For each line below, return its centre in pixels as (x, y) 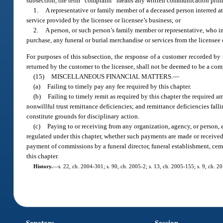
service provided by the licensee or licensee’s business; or (104, 20)
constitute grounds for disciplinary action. (83, 116)
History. (43, 167)
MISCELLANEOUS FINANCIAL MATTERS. (112, 77)
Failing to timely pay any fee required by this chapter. (119, 87)
